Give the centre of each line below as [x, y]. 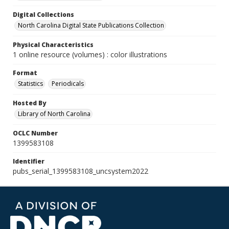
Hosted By [29, 103]
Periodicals [68, 84]
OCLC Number [35, 133]
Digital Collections [43, 15]
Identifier [29, 161]
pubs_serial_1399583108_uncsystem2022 [81, 171]
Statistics [30, 84]
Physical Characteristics [53, 45]
